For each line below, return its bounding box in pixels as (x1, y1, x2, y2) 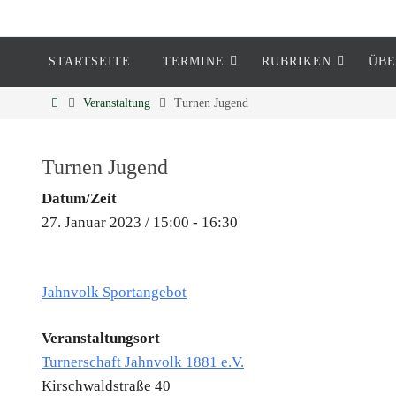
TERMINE (163, 55, 225, 68)
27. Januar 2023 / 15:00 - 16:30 (42, 214, 238, 231)
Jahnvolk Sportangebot (42, 284, 187, 301)
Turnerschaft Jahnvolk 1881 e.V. (42, 354, 244, 370)
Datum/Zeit (42, 190, 117, 207)
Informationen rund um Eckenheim (42, 125, 294, 144)
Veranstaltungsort (42, 330, 160, 346)
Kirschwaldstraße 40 (42, 377, 171, 394)
